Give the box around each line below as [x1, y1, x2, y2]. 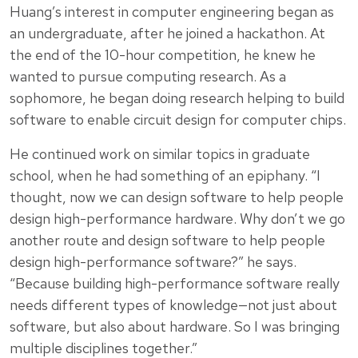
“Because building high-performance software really [10, 273, 340, 292]
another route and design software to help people [10, 230, 325, 249]
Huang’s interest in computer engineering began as [10, 2, 334, 21]
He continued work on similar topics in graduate [10, 144, 310, 163]
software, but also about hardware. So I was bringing [10, 316, 340, 336]
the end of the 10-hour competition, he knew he [10, 45, 316, 64]
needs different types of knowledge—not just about [10, 295, 337, 314]
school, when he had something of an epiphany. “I [10, 165, 320, 185]
